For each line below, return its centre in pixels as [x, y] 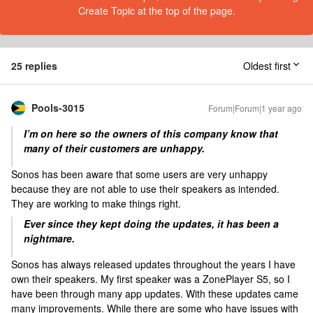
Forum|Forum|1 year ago [255, 108]
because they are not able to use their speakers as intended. [145, 189]
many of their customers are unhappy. [114, 148]
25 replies [34, 66]
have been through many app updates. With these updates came [155, 293]
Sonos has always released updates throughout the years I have [153, 264]
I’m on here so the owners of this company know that [151, 133]
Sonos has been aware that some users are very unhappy [139, 174]
